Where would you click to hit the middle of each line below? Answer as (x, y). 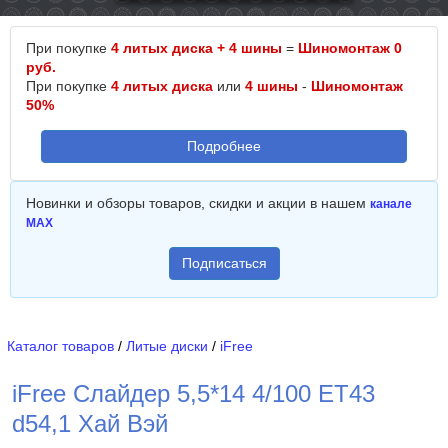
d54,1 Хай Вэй (90, 423)
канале (391, 204)
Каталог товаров (60, 346)
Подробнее (224, 146)
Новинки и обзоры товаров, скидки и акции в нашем (198, 203)
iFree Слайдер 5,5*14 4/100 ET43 (193, 393)
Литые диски (167, 346)
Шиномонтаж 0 (350, 48)
